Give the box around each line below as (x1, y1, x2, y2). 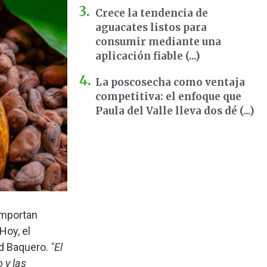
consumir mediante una (95, 35, 221, 48)
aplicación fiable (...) (95, 49, 200, 63)
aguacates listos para (95, 21, 207, 34)
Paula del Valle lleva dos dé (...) (95, 104, 254, 117)
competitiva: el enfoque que (95, 90, 241, 103)
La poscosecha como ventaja (95, 76, 245, 89)
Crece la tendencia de (95, 7, 208, 20)
